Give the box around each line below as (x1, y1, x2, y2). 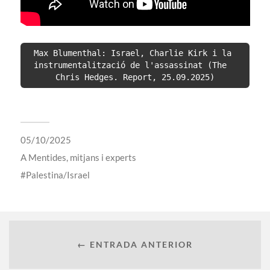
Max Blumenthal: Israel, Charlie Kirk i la (33, 48, 231, 58)
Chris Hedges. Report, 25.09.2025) (55, 72, 215, 83)
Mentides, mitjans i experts (28, 151, 136, 163)
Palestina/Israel (25, 169, 90, 180)
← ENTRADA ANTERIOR (77, 239, 193, 250)
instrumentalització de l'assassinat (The (33, 60, 227, 71)
